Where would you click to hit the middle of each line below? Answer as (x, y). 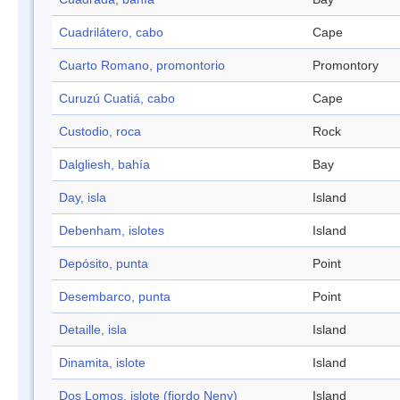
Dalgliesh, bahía (104, 165)
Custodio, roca (100, 132)
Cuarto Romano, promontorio (142, 66)
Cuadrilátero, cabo (111, 33)
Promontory (346, 66)
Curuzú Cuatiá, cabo (117, 99)
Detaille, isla (93, 330)
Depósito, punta (104, 264)
